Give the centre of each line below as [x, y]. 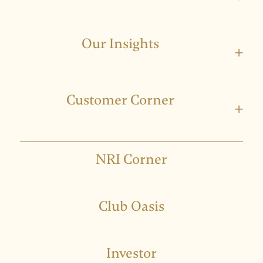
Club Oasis [131, 206]
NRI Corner [131, 159]
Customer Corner [120, 100]
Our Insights [120, 43]
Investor [131, 253]
